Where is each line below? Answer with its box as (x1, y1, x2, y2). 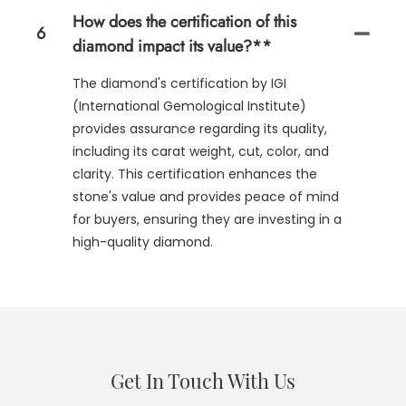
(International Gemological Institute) (72, 96, 306, 115)
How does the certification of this (72, 9, 296, 34)
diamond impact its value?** (72, 34, 272, 58)
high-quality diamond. (72, 232, 213, 251)
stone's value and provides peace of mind (72, 187, 339, 206)
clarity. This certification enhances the (72, 164, 317, 183)
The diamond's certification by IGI (72, 73, 286, 92)
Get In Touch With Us (111, 367, 295, 395)
